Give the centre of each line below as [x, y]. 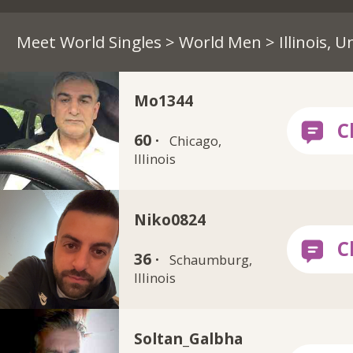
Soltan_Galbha [189, 338]
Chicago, [195, 141]
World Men [220, 41]
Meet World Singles [89, 41]
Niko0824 [170, 219]
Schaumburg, [210, 260]
